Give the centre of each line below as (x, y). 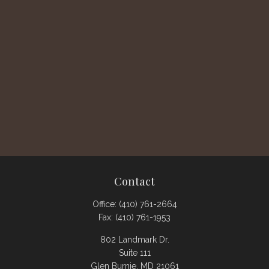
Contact (134, 181)
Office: (105, 204)
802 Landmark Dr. (134, 239)
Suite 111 (134, 252)
